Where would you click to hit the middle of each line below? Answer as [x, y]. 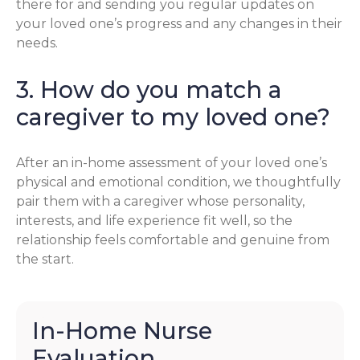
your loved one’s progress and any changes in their [179, 23]
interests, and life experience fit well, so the [154, 221]
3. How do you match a [149, 89]
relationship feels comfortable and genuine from [173, 240]
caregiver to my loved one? [173, 117]
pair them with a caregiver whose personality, [160, 202]
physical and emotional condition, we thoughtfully [178, 182]
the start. [45, 260]
